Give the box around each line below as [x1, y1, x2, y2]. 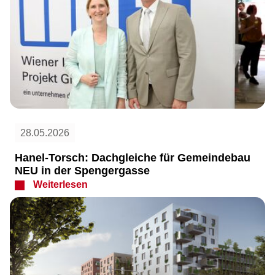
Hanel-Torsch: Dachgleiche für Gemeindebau [15, 151, 250, 164]
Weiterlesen [33, 179, 88, 190]
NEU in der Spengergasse [15, 164, 150, 177]
